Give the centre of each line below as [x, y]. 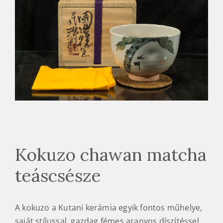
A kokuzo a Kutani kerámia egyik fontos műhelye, [109, 207]
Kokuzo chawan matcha [111, 154]
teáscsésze [58, 175]
